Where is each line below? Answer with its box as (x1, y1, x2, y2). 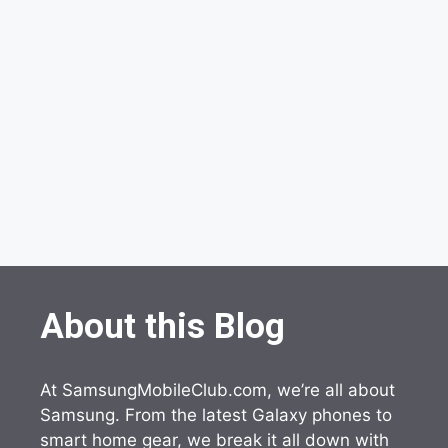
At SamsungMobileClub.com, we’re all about (40, 380, 395, 400)
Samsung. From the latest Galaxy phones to (40, 405, 392, 425)
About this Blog (40, 306, 285, 347)
